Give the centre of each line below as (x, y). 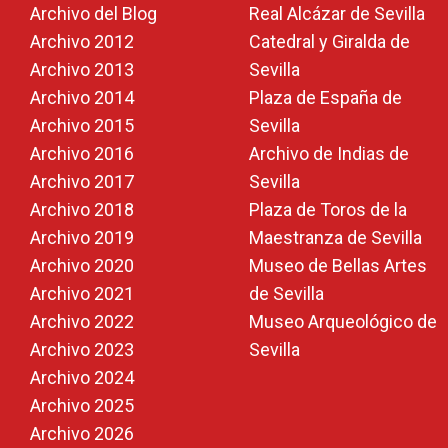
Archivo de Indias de (329, 153)
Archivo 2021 (82, 293)
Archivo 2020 (82, 265)
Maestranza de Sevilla (335, 237)
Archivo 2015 (82, 125)
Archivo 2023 (82, 349)
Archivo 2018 (82, 209)
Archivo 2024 (82, 377)
